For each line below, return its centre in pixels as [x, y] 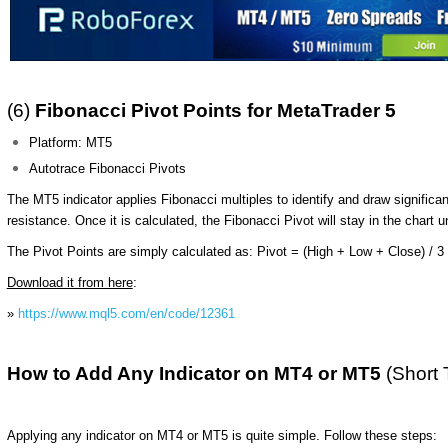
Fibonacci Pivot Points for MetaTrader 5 [215, 110]
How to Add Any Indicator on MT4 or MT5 [196, 373]
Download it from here [69, 282]
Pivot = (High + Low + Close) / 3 [350, 251]
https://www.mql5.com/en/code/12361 [126, 313]
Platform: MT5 [71, 142]
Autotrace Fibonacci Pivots [108, 168]
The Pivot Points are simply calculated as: [131, 251]
